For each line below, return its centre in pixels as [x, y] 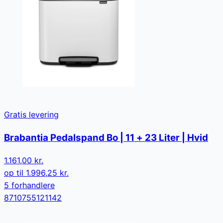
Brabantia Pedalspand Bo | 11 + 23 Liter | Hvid [106, 138]
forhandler [30, 185]
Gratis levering [31, 115]
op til [15, 172]
